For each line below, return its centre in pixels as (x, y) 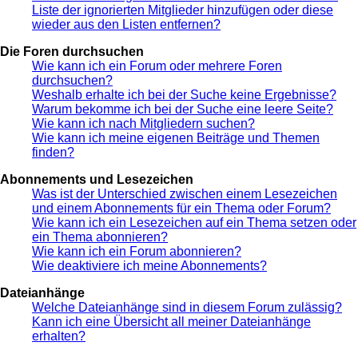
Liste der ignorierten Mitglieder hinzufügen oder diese (183, 10)
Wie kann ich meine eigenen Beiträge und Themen (176, 137)
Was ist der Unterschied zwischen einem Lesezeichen (185, 193)
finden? (53, 152)
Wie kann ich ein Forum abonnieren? (137, 251)
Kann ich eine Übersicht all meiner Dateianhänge (171, 321)
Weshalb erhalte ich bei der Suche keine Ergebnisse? (184, 94)
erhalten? (59, 336)
